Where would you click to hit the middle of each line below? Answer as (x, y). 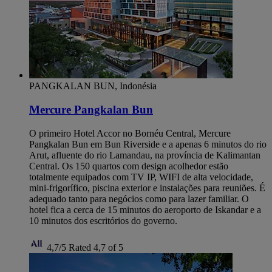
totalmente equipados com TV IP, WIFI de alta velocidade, (141, 177)
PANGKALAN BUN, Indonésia (93, 86)
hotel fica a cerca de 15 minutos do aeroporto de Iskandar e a (145, 209)
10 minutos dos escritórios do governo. (103, 220)
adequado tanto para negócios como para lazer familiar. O (139, 199)
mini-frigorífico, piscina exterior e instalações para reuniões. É (147, 188)
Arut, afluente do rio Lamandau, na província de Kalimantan (145, 155)
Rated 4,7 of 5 (96, 247)
